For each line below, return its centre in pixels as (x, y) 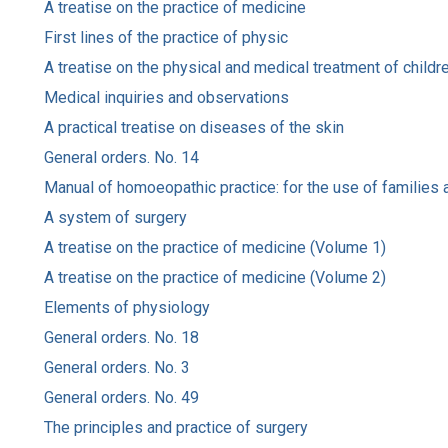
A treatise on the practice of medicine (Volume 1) (215, 247)
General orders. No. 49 (121, 397)
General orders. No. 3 (117, 367)
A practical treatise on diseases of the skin (194, 127)
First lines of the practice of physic (166, 37)
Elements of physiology (127, 307)
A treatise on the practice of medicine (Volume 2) (215, 277)
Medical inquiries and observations (166, 97)
